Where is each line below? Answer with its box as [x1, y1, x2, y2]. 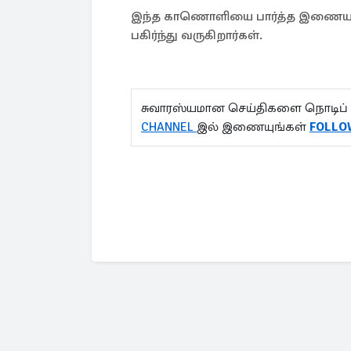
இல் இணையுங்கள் [197, 119, 309, 135]
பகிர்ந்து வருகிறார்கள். [131, 27, 266, 43]
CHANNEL [141, 119, 197, 135]
